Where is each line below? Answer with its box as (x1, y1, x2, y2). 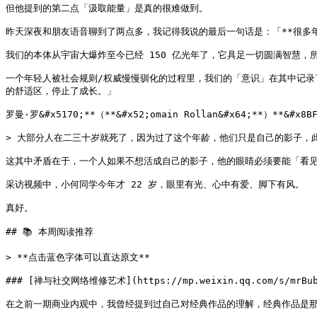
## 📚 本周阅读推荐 (6, 226, 93, 237)
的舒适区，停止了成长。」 (6, 86, 116, 96)
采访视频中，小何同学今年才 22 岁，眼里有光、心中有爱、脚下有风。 (6, 179, 304, 190)
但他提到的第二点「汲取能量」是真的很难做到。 (6, 3, 208, 13)
